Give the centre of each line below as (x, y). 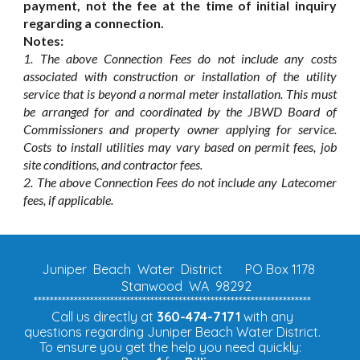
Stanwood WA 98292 (186, 286)
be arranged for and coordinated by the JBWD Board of (180, 111)
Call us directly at (104, 317)
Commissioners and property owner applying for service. (180, 129)
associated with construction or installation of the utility (180, 76)
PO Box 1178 (280, 269)
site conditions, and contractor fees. (113, 164)
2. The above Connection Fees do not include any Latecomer (180, 182)
